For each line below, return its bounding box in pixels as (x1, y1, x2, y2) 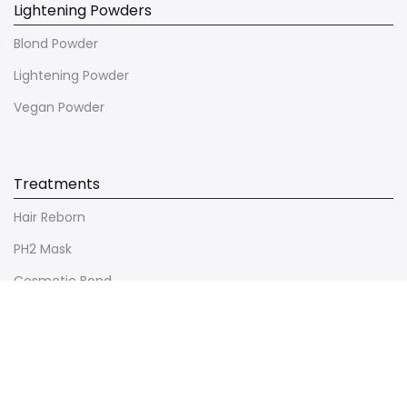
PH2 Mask (14, 239, 72, 258)
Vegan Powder (14, 97, 104, 116)
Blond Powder (14, 34, 98, 53)
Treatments (14, 173, 100, 194)
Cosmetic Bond (14, 271, 112, 290)
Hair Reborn (14, 207, 85, 226)
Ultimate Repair (14, 303, 111, 322)
